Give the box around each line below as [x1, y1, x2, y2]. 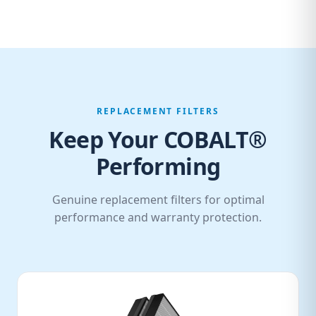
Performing [95, 151, 221, 181]
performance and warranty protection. [54, 209, 262, 225]
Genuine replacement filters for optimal [51, 192, 265, 207]
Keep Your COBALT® [49, 124, 267, 154]
